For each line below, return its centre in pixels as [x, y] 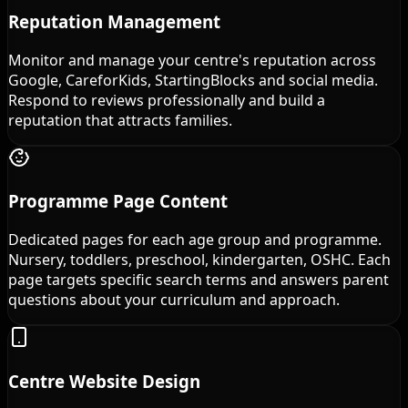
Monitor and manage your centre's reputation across [192, 60]
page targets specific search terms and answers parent [199, 279]
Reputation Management [114, 21]
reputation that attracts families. [120, 120]
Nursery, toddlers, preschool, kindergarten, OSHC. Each [199, 259]
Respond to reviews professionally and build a [167, 100]
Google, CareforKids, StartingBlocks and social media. [193, 80]
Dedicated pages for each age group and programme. [195, 239]
